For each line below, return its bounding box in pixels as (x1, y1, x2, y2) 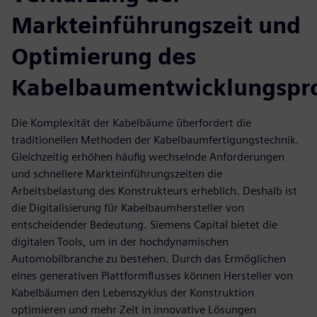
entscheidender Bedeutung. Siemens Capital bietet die (11, 218, 277, 232)
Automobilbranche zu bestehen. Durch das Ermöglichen (11, 252, 286, 266)
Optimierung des (11, 42, 196, 71)
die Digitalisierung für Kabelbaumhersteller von (11, 201, 244, 215)
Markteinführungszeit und (11, 11, 301, 40)
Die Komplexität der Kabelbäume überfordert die (11, 116, 251, 130)
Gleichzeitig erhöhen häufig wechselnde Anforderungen (11, 150, 284, 164)
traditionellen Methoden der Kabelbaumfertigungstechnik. (11, 133, 299, 147)
